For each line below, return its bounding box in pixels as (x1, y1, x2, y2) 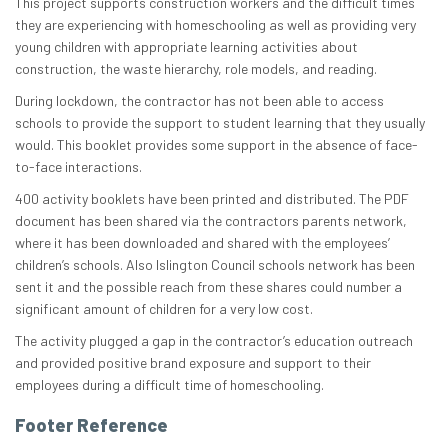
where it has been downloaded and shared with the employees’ (15, 234, 390, 252)
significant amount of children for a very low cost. (15, 300, 313, 318)
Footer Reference (15, 414, 168, 437)
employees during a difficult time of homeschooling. (15, 376, 324, 394)
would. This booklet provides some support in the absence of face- (15, 136, 418, 154)
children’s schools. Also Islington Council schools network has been (15, 256, 415, 274)
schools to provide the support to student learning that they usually (15, 114, 425, 132)
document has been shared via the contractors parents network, (15, 212, 407, 230)
